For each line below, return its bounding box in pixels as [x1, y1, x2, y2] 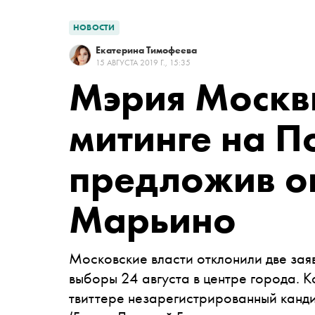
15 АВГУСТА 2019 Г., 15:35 [96, 57, 191, 68]
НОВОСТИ [73, 22, 115, 33]
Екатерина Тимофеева [96, 44, 197, 56]
